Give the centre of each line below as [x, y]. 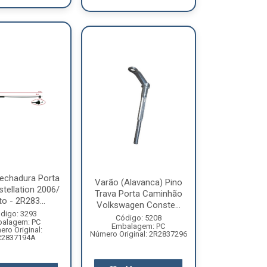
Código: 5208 [138, 218]
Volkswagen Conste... [138, 205]
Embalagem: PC [139, 226]
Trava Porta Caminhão [138, 193]
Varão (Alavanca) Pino [138, 182]
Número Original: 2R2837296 [138, 234]
